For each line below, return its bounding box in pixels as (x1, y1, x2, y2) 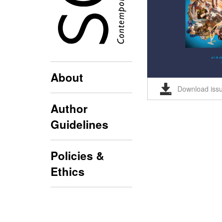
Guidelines (51, 116, 109, 133)
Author (51, 101, 88, 117)
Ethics (51, 164, 85, 180)
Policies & (51, 148, 104, 164)
